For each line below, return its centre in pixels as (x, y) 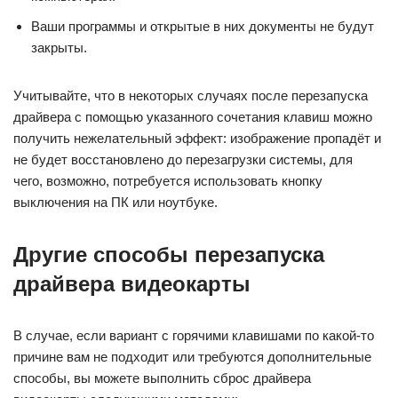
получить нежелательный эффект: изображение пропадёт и (197, 138)
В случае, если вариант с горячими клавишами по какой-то (194, 335)
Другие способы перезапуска (169, 255)
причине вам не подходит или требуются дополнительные (192, 357)
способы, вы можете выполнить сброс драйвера (162, 378)
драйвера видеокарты (132, 284)
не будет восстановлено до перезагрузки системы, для (183, 159)
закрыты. (59, 48)
